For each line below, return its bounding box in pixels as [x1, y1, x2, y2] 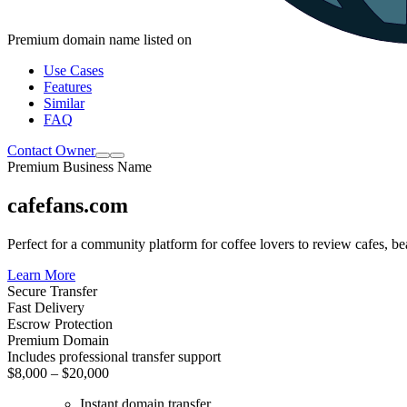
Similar [44, 94, 84, 111]
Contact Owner [7, 142, 95, 158]
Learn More [7, 266, 75, 283]
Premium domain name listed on [7, 31, 195, 47]
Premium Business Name [7, 158, 152, 174]
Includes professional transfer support [7, 348, 221, 364]
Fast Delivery [7, 299, 84, 315]
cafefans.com [7, 193, 128, 217]
